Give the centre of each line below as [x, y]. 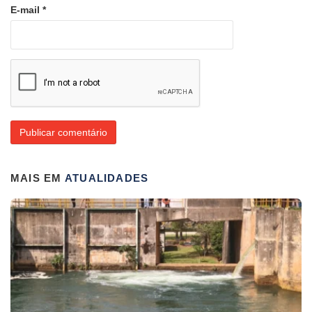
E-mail [26, 9]
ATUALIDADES [107, 178]
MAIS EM [38, 178]
